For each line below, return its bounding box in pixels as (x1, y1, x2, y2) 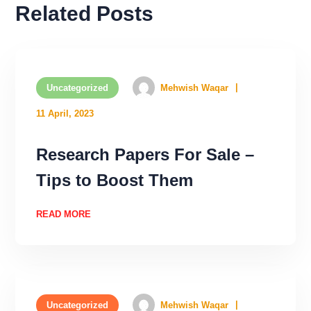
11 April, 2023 (36, 108, 94, 119)
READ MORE (36, 208, 92, 219)
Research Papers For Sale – (36, 144, 255, 164)
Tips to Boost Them (36, 170, 194, 190)
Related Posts (15, 1, 154, 25)
